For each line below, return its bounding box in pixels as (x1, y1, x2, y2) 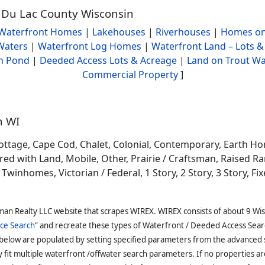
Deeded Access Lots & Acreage (40, 54, 177, 67)
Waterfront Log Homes (38, 40, 141, 53)
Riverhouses (155, 25, 211, 38)
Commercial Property (82, 68, 178, 81)
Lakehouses (92, 25, 146, 38)
